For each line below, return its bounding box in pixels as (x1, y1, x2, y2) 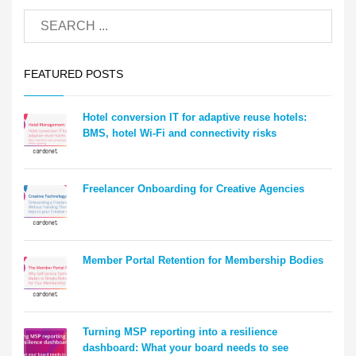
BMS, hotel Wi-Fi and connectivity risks (83, 127, 277, 140)
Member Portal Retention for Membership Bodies (83, 254, 323, 267)
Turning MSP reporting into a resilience (83, 326, 277, 339)
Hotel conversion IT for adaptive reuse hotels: (83, 111, 307, 124)
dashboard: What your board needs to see (83, 342, 292, 354)
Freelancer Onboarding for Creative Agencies (83, 183, 304, 195)
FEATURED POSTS (24, 68, 123, 81)
